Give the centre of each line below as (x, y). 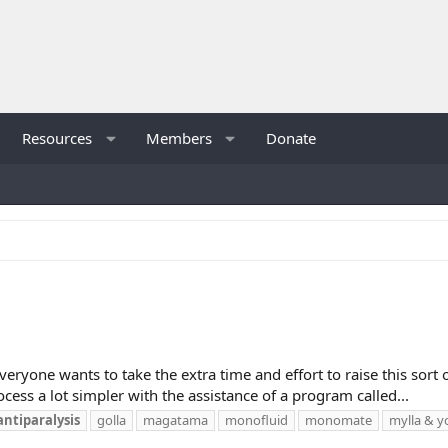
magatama (175, 419)
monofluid (256, 419)
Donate (291, 137)
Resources (57, 137)
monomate (338, 419)
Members (179, 137)
